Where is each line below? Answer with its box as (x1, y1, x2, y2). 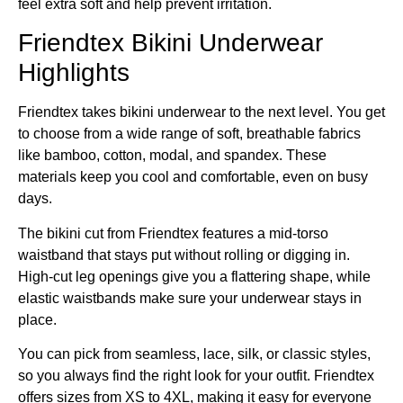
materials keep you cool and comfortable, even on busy (18, 169, 368, 185)
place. (18, 311, 57, 327)
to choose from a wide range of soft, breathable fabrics (18, 126, 361, 142)
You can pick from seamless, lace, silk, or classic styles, (18, 345, 371, 362)
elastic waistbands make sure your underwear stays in (18, 290, 362, 306)
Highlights (18, 58, 130, 87)
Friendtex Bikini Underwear (18, 29, 323, 58)
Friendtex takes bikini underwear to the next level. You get (18, 104, 385, 121)
